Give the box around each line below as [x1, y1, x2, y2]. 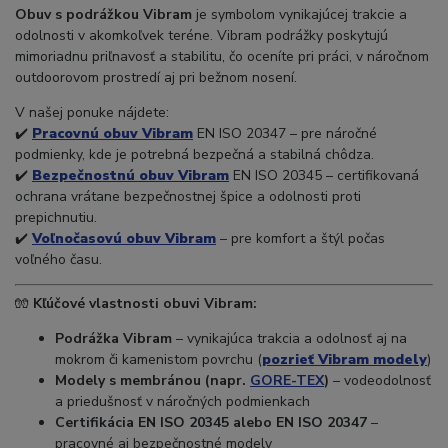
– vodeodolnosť [329, 371, 431, 391]
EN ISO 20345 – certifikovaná [229, 166, 419, 186]
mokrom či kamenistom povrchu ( [55, 350, 262, 370]
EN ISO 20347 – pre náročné [193, 124, 377, 144]
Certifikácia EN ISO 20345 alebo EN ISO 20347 [55, 413, 367, 433]
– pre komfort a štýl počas [216, 229, 385, 249]
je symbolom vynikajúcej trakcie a [192, 5, 407, 25]
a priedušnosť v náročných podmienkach [55, 392, 310, 412]
